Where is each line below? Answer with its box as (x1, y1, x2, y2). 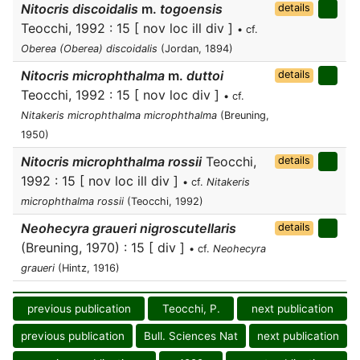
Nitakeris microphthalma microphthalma (21, 109, 217, 121)
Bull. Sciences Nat (144, 329, 238, 342)
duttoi (183, 67, 223, 84)
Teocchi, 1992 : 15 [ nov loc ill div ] (21, 20, 237, 36)
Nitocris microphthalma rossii (21, 153, 202, 170)
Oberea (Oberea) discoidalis (21, 43, 157, 55)
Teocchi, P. (162, 302, 220, 315)
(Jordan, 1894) (157, 43, 233, 55)
